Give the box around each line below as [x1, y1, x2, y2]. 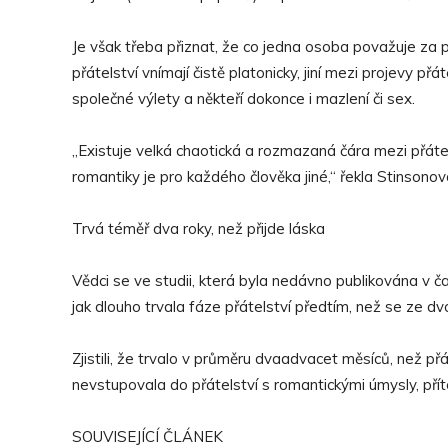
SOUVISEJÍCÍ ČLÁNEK [72, 427, 223, 446]
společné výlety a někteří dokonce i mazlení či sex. [72, 89, 415, 108]
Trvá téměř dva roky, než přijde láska [72, 219, 325, 238]
